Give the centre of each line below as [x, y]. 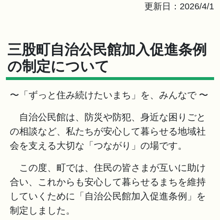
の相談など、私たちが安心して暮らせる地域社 [108, 131]
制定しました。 [42, 210]
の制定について [58, 67]
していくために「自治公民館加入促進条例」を [108, 196]
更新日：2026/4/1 [179, 7]
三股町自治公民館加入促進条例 [107, 50]
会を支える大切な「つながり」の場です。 [98, 146]
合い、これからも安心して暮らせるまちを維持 [108, 182]
